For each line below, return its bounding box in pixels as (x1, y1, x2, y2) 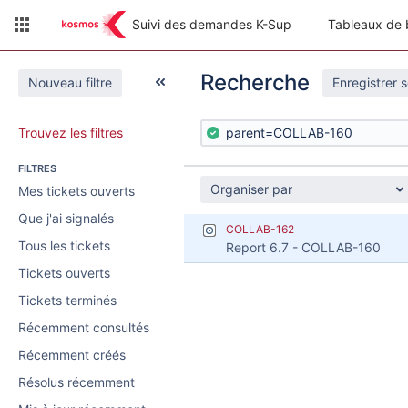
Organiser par (210, 181, 292, 197)
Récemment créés (18, 347, 126, 362)
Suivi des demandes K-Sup (132, 16, 291, 32)
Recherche (200, 69, 310, 96)
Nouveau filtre (28, 75, 112, 90)
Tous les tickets (18, 238, 110, 253)
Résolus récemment (18, 374, 135, 390)
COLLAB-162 (226, 222, 294, 236)
